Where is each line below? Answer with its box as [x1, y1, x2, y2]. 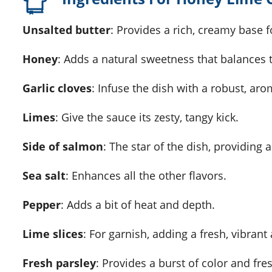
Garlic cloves [30, 81, 92, 96]
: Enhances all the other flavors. [66, 168, 226, 183]
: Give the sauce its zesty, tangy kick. [55, 110, 239, 125]
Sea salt [29, 168, 66, 183]
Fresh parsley [29, 256, 96, 271]
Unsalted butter [31, 22, 110, 38]
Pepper [29, 197, 61, 212]
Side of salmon [29, 139, 103, 154]
